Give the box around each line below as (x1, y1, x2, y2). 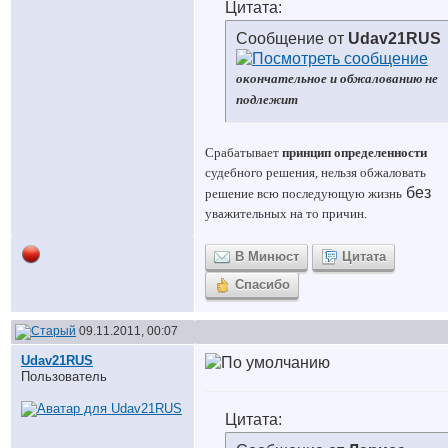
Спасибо (235, 277, 290, 292)
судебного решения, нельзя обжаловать (205, 165, 426, 180)
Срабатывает (205, 145, 282, 160)
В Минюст (235, 249, 299, 264)
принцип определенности (282, 145, 427, 160)
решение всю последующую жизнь (205, 186, 402, 201)
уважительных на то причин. (205, 206, 367, 221)
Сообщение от (236, 30, 348, 47)
